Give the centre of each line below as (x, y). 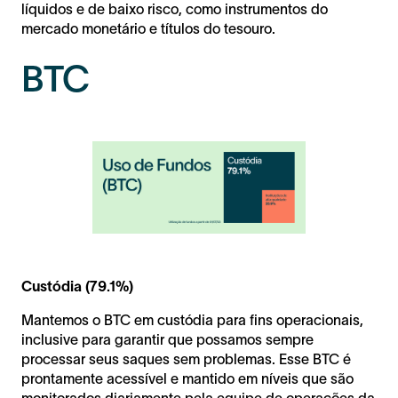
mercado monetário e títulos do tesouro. (148, 29)
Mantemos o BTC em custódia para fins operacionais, (192, 320)
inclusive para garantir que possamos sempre (167, 340)
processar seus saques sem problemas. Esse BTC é (186, 359)
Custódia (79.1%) (77, 287)
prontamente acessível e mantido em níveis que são (187, 379)
